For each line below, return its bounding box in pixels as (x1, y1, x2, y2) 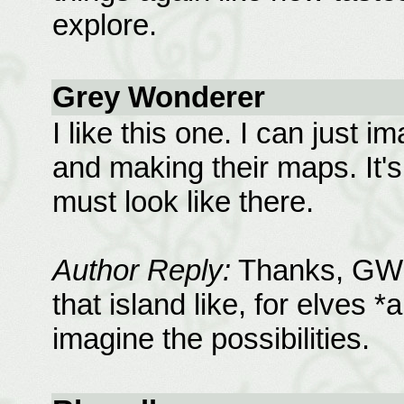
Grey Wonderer (51, 80, 265, 114)
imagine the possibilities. (51, 322, 370, 355)
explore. (51, 8, 157, 41)
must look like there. (51, 185, 314, 218)
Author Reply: (51, 253, 231, 287)
